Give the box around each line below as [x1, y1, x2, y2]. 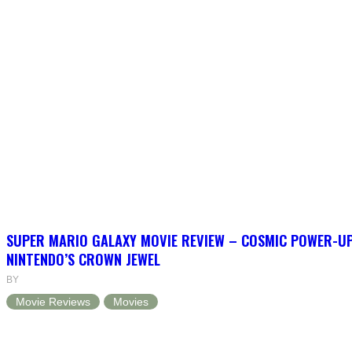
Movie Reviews [16, 295, 90, 309]
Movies [113, 295, 148, 309]
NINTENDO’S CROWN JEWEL [6, 248, 160, 270]
